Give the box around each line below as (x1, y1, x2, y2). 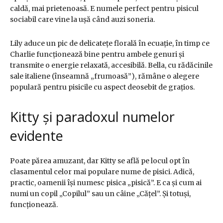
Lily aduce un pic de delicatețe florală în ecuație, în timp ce (10, 39, 210, 48)
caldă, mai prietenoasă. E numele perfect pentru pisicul (10, 4, 199, 13)
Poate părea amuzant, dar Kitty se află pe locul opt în (10, 156, 190, 166)
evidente (10, 126, 63, 145)
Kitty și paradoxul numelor (10, 108, 175, 126)
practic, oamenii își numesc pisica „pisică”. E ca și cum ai (10, 178, 202, 188)
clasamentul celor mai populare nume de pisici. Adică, (10, 167, 194, 177)
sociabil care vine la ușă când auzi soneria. (10, 15, 155, 24)
